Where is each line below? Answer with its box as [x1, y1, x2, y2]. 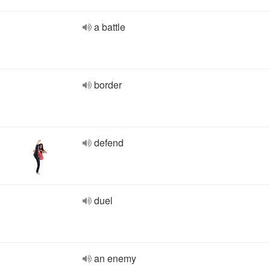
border [94, 78, 122, 92]
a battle [94, 20, 125, 34]
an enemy [94, 251, 136, 265]
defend [94, 136, 124, 149]
